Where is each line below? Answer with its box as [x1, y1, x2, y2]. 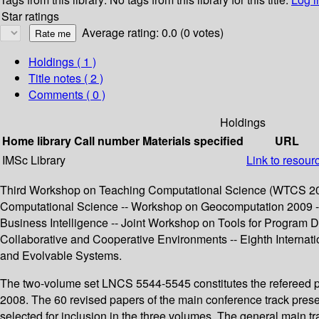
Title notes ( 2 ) [28, 70, 103, 87]
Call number [74, 132, 140, 150]
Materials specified [142, 132, 244, 150]
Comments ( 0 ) [28, 86, 105, 103]
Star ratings [1, 8, 59, 25]
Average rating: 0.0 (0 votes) [82, 24, 224, 41]
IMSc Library [2, 152, 66, 169]
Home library [2, 132, 71, 150]
